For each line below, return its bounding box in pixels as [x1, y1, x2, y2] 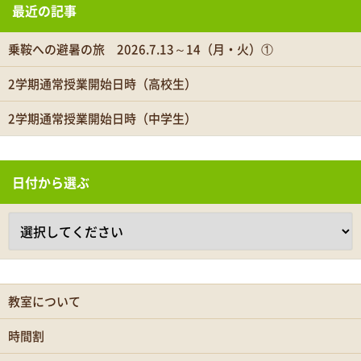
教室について [8, 293, 81, 311]
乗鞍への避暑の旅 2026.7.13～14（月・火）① [8, 40, 273, 59]
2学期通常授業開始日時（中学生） [8, 110, 197, 128]
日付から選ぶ [12, 172, 89, 193]
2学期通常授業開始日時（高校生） [8, 75, 197, 93]
